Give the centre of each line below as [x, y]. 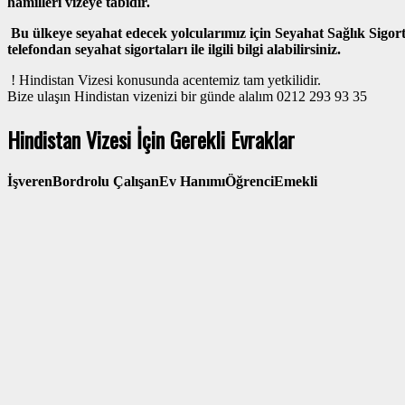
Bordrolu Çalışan [106, 181]
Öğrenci [250, 181]
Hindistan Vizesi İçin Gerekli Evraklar [151, 140]
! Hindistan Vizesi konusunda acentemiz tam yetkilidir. [166, 80]
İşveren [30, 181]
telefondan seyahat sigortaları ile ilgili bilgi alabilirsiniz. [176, 50]
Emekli [296, 181]
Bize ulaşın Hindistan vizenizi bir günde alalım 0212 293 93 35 [187, 97]
